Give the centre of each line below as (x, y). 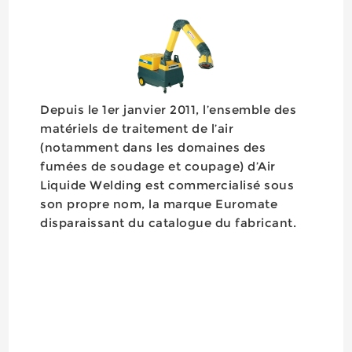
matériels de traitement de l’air (137, 128)
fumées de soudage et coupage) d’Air (158, 166)
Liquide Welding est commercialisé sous (167, 185)
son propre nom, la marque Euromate (159, 203)
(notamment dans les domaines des (153, 147)
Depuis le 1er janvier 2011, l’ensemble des (169, 109)
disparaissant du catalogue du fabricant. (169, 222)
